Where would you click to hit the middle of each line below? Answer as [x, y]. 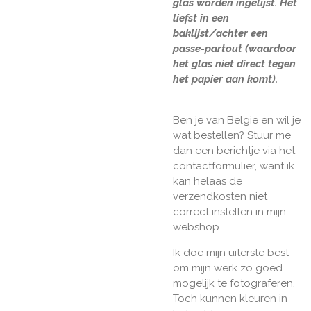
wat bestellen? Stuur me [232, 135]
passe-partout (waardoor [235, 48]
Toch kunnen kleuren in [230, 298]
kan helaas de [208, 181]
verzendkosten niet [220, 196]
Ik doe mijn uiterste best [231, 252]
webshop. [197, 227]
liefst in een [201, 18]
